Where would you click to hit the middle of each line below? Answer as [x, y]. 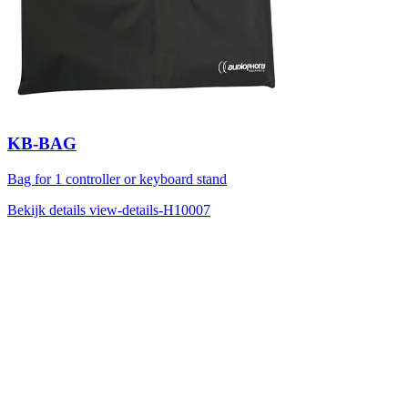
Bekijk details [48, 210]
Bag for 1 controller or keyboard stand [117, 179]
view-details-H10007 [150, 210]
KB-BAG [42, 144]
